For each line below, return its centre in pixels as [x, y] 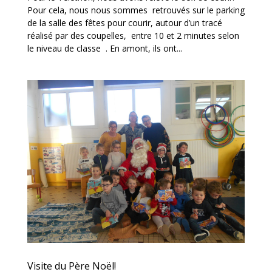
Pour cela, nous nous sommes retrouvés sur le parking [136, 10]
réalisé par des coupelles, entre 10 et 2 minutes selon [133, 35]
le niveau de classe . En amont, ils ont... [104, 48]
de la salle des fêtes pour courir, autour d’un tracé [124, 22]
